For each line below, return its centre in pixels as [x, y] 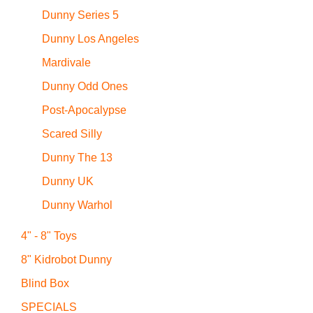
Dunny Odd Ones [85, 87]
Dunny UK [68, 182]
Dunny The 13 [77, 158]
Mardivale [66, 63]
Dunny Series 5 [80, 15]
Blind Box [45, 284]
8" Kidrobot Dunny [66, 260]
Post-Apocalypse [84, 110]
